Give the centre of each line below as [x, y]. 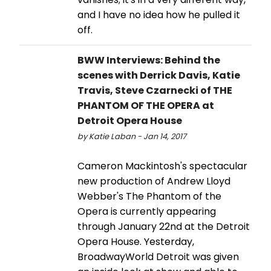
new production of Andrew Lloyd [154, 181]
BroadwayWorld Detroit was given [158, 257]
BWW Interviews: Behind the [149, 60]
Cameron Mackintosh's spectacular [162, 166]
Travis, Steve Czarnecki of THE [155, 91]
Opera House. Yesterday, [136, 242]
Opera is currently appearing [147, 212]
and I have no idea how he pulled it [159, 15]
